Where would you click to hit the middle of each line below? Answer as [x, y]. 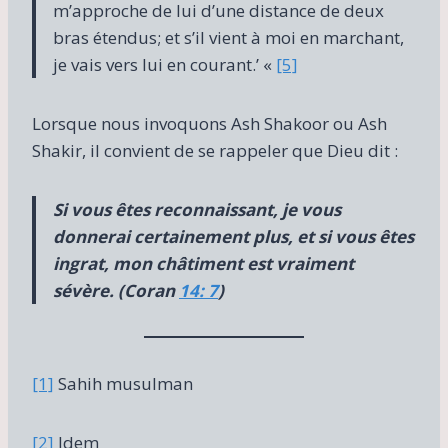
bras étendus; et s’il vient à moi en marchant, [228, 37]
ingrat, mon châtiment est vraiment [203, 263]
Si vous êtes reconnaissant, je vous [197, 209]
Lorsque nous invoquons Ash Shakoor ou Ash [209, 123]
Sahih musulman [123, 383]
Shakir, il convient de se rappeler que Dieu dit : [215, 150]
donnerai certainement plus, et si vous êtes [233, 236]
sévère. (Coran [116, 290]
